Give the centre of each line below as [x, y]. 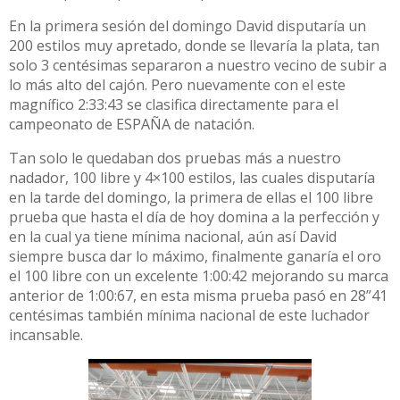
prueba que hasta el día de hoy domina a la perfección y [194, 217]
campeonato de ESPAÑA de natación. [132, 124]
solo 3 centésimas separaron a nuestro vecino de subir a [198, 65]
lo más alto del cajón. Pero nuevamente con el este [177, 85]
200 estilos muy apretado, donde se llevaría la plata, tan [194, 46]
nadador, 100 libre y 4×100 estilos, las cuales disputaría [192, 178]
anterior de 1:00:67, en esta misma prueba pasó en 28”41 [198, 296]
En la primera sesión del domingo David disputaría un [187, 26]
